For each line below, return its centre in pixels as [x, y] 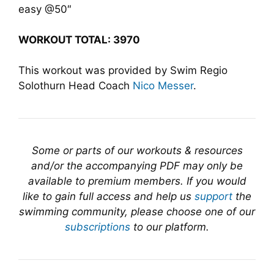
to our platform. [170, 227]
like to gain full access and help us [109, 196]
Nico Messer [163, 86]
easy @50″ [45, 9]
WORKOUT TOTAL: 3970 [79, 40]
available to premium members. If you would [137, 181]
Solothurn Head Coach [76, 86]
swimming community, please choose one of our [137, 212]
